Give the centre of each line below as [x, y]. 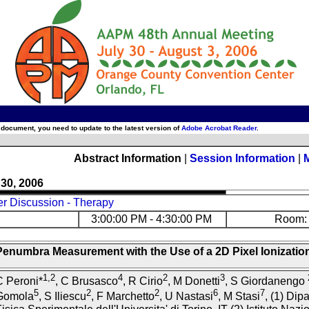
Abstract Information [128, 158]
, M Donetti [193, 281]
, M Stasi [239, 297]
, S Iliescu [62, 297]
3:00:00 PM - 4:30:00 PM [152, 219]
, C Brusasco [86, 281]
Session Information [242, 158]
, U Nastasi [186, 297]
